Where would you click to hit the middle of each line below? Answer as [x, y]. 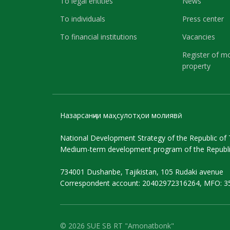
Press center [203, 19]
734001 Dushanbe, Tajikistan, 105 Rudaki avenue [142, 172]
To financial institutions [99, 37]
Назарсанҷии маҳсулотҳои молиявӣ [121, 115]
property [197, 66]
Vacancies [199, 37]
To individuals [83, 19]
